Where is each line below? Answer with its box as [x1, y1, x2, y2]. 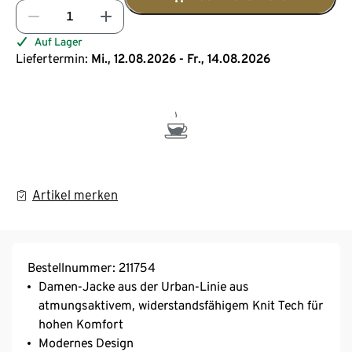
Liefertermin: [16, 50, 88, 66]
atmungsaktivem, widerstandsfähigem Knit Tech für [38, 297, 323, 313]
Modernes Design [38, 335, 134, 350]
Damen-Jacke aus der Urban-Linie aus [38, 278, 248, 294]
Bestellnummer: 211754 [27, 259, 156, 275]
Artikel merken [32, 187, 118, 203]
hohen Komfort [38, 316, 123, 332]
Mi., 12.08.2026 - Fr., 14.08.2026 [91, 50, 270, 66]
